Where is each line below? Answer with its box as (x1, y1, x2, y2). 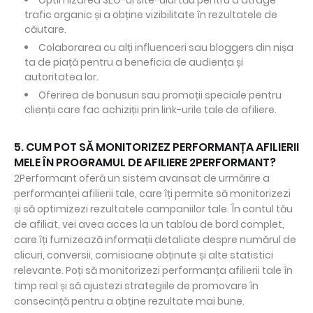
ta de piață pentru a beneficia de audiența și (24, 55, 243, 70)
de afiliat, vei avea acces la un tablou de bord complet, (14, 217, 284, 232)
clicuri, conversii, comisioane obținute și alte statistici (14, 248, 273, 263)
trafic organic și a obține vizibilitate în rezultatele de (24, 8, 277, 22)
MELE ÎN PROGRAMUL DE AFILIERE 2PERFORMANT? (14, 154, 276, 171)
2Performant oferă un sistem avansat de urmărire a (14, 171, 270, 186)
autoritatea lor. (24, 70, 99, 85)
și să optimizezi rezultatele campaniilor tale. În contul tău (14, 202, 293, 217)
